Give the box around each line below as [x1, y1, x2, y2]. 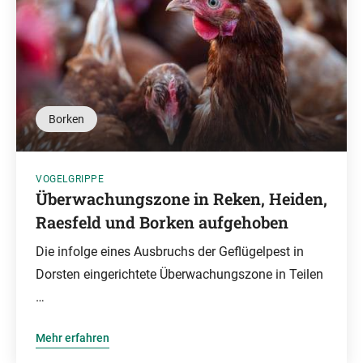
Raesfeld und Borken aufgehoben [36, 211, 288, 233]
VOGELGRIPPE [36, 173, 105, 185]
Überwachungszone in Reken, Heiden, [36, 188, 327, 209]
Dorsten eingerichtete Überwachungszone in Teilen [36, 267, 323, 282]
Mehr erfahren [36, 331, 109, 344]
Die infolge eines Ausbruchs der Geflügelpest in [36, 244, 304, 259]
